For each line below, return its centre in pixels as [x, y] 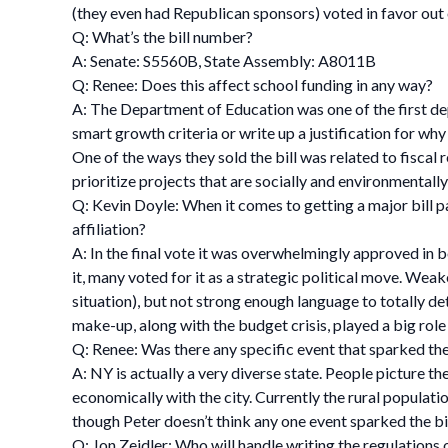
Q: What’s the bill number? [162, 36]
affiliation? [109, 228]
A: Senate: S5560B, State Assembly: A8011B [224, 60]
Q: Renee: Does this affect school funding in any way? [252, 84]
